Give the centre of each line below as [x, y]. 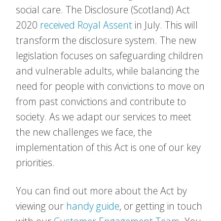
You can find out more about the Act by [101, 191]
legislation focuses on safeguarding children [110, 55]
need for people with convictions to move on [110, 86]
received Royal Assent [86, 25]
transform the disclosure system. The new [106, 40]
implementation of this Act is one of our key [108, 147]
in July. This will [165, 25]
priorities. [35, 163]
